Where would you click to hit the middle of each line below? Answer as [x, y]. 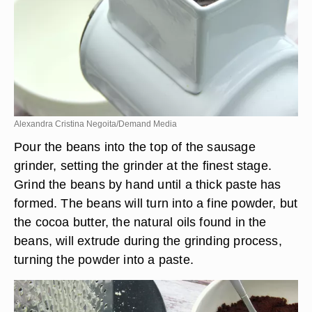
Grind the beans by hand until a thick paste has [148, 184]
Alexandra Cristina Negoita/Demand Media [95, 124]
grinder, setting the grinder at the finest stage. [143, 165]
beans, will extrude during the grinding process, [148, 241]
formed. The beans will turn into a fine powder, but [156, 203]
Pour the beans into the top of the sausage [135, 147]
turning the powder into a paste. [104, 259]
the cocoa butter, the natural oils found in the [140, 222]
